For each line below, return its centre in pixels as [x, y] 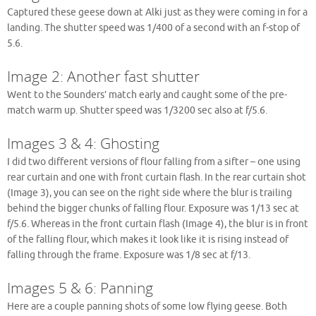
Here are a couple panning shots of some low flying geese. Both [147, 306]
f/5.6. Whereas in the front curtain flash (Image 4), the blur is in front [158, 224]
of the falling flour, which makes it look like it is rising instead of [148, 239]
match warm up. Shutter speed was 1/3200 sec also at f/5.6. [137, 110]
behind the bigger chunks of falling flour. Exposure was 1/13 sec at [153, 208]
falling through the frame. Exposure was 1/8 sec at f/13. [129, 255]
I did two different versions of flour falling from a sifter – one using [154, 162]
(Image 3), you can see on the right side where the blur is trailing [150, 193]
